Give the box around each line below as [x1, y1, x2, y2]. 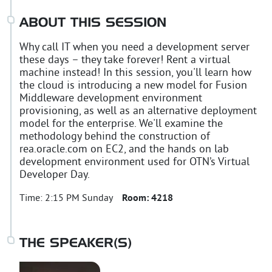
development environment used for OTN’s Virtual [19, 155, 250, 169]
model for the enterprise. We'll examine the [19, 117, 223, 131]
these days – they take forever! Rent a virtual [19, 53, 230, 67]
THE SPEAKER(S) [19, 237, 132, 250]
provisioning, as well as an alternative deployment [19, 104, 257, 118]
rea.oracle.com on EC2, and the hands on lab [19, 142, 229, 157]
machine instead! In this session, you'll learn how [19, 66, 251, 80]
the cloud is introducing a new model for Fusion [19, 78, 247, 93]
